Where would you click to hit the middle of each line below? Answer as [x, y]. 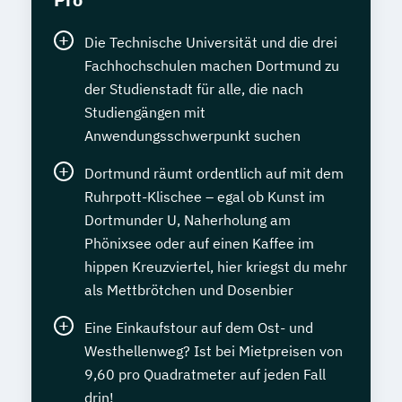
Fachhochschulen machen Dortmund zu [212, 66]
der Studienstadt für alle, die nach [194, 89]
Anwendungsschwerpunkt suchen [192, 136]
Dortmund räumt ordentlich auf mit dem [214, 174]
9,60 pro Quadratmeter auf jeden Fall [205, 375]
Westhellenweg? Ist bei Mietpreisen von [214, 351]
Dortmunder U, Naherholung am [188, 220]
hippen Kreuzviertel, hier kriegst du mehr [216, 267]
